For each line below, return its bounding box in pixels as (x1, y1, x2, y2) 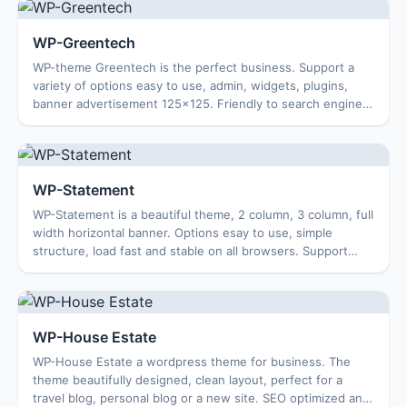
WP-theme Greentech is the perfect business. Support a (33, 60, 354, 74)
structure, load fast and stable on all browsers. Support (33, 243, 348, 258)
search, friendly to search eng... (33, 262, 214, 276)
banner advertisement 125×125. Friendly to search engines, (33, 96, 372, 111)
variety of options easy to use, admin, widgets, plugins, (33, 78, 348, 93)
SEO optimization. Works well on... (33, 114, 226, 129)
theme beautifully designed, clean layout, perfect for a (33, 372, 342, 387)
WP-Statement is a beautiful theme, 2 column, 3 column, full (33, 207, 373, 222)
